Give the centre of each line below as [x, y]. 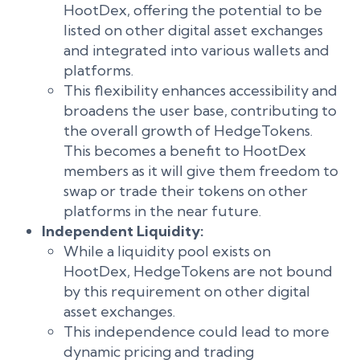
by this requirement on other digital [187, 291]
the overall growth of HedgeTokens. [188, 131]
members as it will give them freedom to [201, 171]
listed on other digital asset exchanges [193, 30]
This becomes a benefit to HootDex [185, 151]
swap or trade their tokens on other [186, 191]
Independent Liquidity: [123, 231]
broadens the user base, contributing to [200, 110]
